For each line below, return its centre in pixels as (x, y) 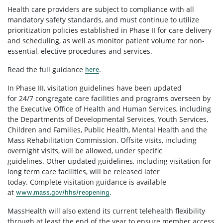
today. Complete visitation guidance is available (87, 182)
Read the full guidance (46, 69)
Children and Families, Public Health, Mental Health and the (107, 129)
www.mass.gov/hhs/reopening (63, 192)
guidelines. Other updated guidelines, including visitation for (110, 161)
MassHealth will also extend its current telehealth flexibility (106, 211)
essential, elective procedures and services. (80, 51)
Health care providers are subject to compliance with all (101, 9)
